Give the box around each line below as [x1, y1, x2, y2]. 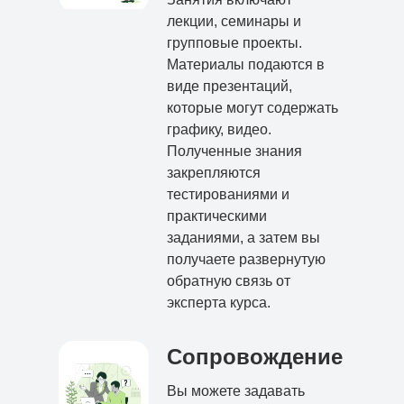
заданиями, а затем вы [167, 230, 320, 246]
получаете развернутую [167, 252, 326, 268]
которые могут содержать [167, 100, 338, 116]
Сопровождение [167, 344, 343, 370]
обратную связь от [167, 273, 290, 289]
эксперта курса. [167, 295, 271, 311]
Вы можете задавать [167, 383, 305, 399]
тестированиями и [167, 187, 289, 203]
